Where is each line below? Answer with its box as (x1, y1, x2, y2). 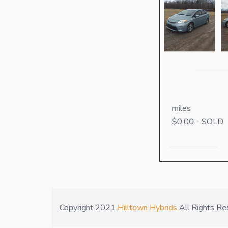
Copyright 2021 (60, 202, 118, 213)
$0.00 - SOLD (172, 116, 223, 127)
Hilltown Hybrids (118, 202, 177, 213)
